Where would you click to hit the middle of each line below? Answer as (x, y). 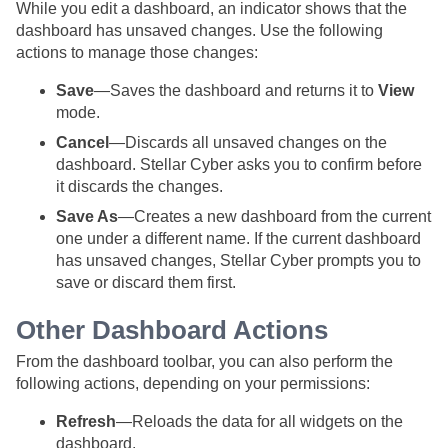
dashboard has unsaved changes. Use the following (199, 30)
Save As (87, 216)
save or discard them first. (146, 282)
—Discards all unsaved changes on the (248, 142)
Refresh (86, 421)
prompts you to (367, 260)
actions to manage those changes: (137, 52)
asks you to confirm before (327, 164)
